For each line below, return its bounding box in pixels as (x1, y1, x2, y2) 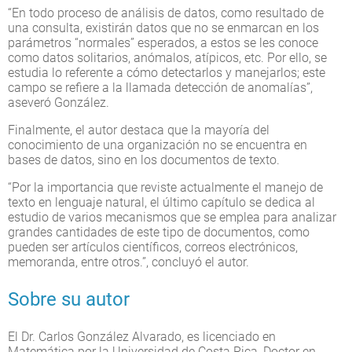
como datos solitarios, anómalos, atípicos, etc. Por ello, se (8, 49, 327, 65)
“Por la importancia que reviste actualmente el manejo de (8, 179, 323, 195)
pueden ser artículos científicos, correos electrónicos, (8, 239, 298, 255)
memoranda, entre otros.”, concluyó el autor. (8, 254, 249, 269)
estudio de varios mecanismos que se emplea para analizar (8, 209, 336, 225)
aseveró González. (8, 94, 109, 110)
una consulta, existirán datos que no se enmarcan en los (8, 20, 319, 35)
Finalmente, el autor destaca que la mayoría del (8, 122, 269, 137)
